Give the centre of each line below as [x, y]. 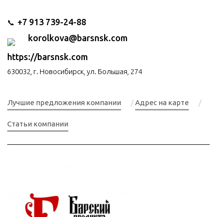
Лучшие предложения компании [64, 102]
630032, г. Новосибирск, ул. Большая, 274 [75, 71]
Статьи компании [38, 124]
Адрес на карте [162, 102]
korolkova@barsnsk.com [78, 38]
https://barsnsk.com [48, 57]
